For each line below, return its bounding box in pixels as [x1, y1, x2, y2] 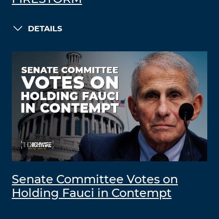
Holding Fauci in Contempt [12, 188, 172, 199]
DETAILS [28, 25, 62, 33]
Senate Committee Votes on [12, 174, 178, 186]
